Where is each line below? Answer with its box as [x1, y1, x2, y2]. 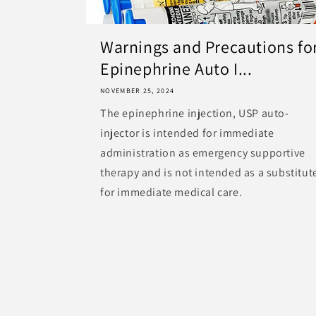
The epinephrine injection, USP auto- [100, 105, 289, 121]
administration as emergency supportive [100, 145, 305, 160]
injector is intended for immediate [100, 125, 274, 140]
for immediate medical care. [100, 184, 243, 200]
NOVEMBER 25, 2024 [100, 85, 175, 95]
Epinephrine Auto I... [100, 56, 253, 80]
